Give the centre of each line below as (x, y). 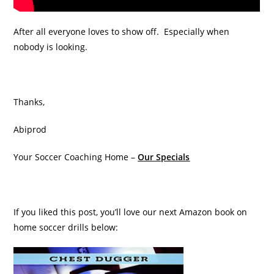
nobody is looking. (51, 46)
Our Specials (164, 157)
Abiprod (30, 129)
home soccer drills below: (66, 227)
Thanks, (29, 102)
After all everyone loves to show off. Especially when (122, 31)
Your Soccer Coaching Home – (76, 157)
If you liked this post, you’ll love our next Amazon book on (131, 212)
